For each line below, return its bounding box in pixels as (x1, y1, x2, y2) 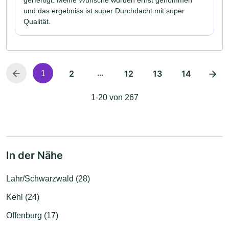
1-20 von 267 (90, 93, 139, 102)
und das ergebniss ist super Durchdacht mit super (24, 7, 185, 15)
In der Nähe (6, 149, 63, 162)
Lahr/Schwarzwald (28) (6, 174, 90, 184)
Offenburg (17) (6, 211, 58, 220)
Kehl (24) (6, 193, 39, 202)
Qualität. (24, 17, 51, 26)
